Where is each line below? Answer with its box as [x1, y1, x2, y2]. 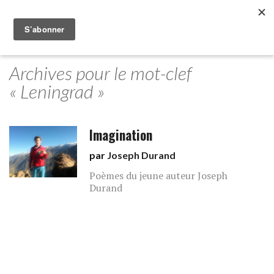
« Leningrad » [9, 80, 105, 102]
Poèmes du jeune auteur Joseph [89, 169, 228, 182]
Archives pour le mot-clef [9, 62, 192, 84]
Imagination [89, 125, 153, 144]
